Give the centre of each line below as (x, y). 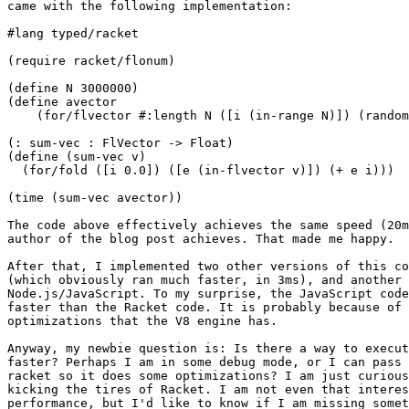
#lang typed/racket (73, 34)
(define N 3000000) (73, 89)
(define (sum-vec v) (77, 157)
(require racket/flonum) (91, 61)
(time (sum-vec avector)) (95, 198)
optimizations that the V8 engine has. (142, 321)
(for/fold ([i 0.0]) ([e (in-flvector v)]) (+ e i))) (201, 171)
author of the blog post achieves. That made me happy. (201, 239)
